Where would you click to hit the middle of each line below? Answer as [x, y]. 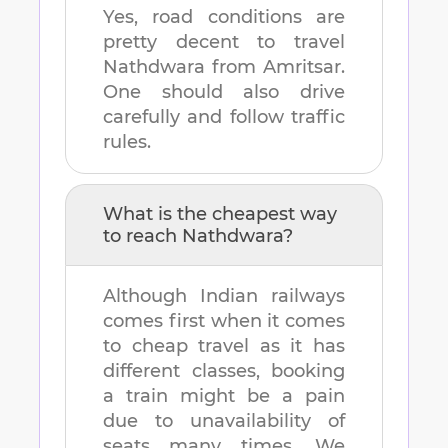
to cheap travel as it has [224, 346]
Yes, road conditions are [224, 17]
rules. [127, 142]
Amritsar [302, 67]
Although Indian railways [224, 296]
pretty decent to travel [224, 42]
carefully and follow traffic [224, 117]
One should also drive [224, 92]
